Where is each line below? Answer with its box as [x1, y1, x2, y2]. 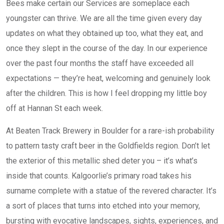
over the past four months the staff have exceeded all [6, 58, 193, 68]
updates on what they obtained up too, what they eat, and [6, 28, 203, 38]
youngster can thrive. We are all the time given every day [6, 13, 202, 23]
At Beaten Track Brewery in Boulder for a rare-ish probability [6, 126, 214, 135]
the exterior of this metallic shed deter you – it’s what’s [6, 156, 197, 165]
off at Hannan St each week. [6, 103, 103, 113]
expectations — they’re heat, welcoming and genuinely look [6, 73, 210, 83]
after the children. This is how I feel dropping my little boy [6, 88, 207, 98]
